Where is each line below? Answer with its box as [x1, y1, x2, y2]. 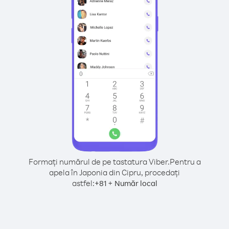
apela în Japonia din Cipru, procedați [49, 167, 180, 177]
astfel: [72, 178, 95, 188]
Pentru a [169, 156, 201, 167]
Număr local [114, 178, 157, 188]
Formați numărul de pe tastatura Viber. [28, 156, 170, 167]
